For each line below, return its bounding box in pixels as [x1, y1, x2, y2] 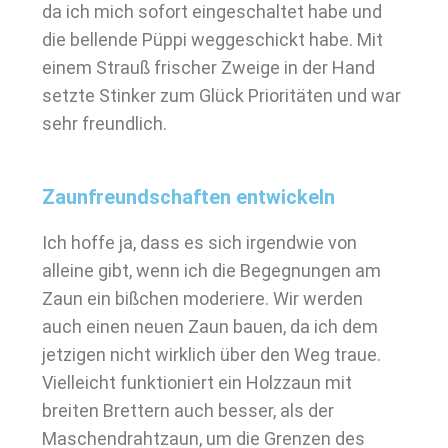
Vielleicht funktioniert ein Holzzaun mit [42, 372, 352, 393]
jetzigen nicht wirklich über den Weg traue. [42, 344, 381, 365]
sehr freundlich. [42, 113, 167, 134]
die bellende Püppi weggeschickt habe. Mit [42, 29, 383, 50]
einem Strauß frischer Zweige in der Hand [42, 57, 375, 78]
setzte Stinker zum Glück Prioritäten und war [42, 85, 401, 106]
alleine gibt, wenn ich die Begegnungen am [42, 260, 381, 281]
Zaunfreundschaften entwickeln [42, 185, 335, 209]
